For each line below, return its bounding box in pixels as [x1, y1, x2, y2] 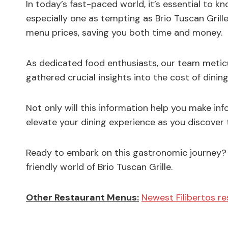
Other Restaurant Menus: [26, 191, 139, 204]
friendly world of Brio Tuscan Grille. [26, 160, 173, 173]
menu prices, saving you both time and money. [26, 26, 222, 39]
